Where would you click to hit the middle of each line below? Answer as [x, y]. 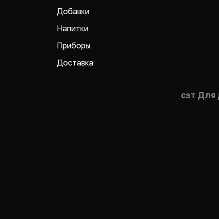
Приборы [74, 45]
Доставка [75, 63]
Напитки [73, 28]
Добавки [73, 11]
